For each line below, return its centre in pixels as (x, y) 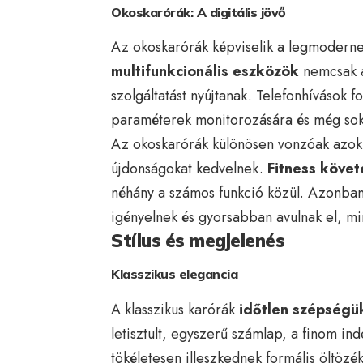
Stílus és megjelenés (198, 241)
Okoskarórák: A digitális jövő (199, 13)
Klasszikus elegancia (174, 274)
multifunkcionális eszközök (205, 72)
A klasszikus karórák (175, 309)
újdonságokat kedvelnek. (189, 169)
